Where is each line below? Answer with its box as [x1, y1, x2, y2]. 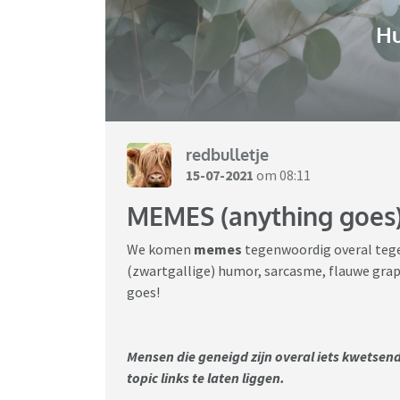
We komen [127, 240, 194, 259]
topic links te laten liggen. [127, 369, 287, 387]
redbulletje [186, 144, 269, 164]
